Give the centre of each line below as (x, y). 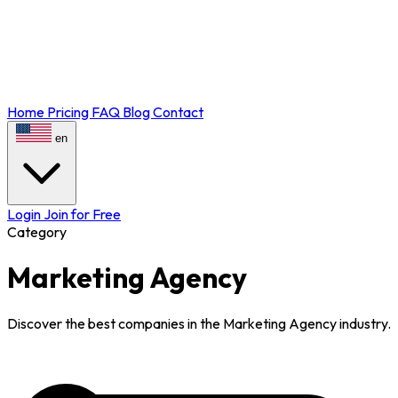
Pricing (69, 112)
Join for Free (82, 214)
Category (37, 232)
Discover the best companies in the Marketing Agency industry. (199, 323)
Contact (178, 112)
